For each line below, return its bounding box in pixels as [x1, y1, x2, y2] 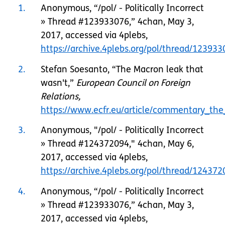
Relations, [40, 90, 80, 102]
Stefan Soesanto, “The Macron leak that [40, 63, 203, 75]
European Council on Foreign [76, 77, 190, 88]
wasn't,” [40, 77, 76, 88]
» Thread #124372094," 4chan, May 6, [40, 138, 194, 150]
